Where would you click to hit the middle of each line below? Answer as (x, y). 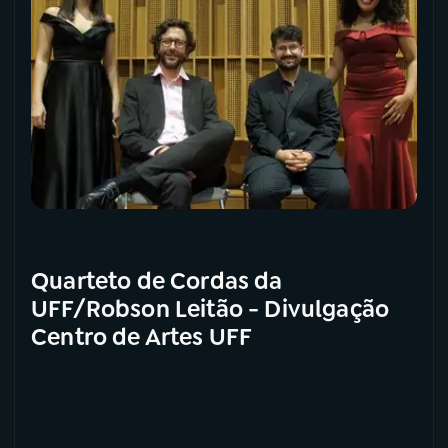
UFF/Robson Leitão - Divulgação (210, 309)
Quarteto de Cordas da (157, 281)
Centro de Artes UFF (142, 337)
